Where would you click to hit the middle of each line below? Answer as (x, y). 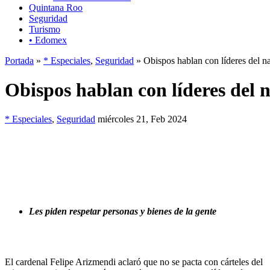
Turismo (45, 29)
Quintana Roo (56, 7)
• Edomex (48, 40)
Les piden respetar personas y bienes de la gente (123, 212)
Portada (19, 60)
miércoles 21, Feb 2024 (142, 119)
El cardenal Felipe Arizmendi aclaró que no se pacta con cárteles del (134, 262)
